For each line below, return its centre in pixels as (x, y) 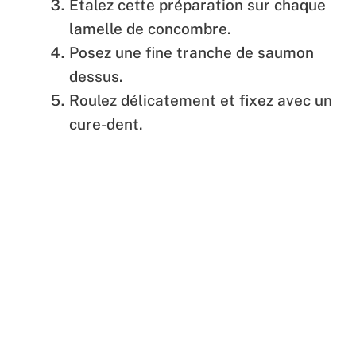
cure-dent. (106, 124)
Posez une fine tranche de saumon (192, 52)
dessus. (96, 76)
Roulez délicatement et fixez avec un (201, 100)
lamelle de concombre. (150, 28)
